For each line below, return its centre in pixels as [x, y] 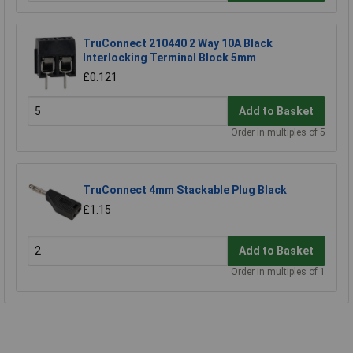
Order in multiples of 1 [278, 272]
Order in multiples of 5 [278, 133]
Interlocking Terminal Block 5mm [169, 58]
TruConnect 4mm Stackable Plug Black [185, 190]
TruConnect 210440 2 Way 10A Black [178, 44]
